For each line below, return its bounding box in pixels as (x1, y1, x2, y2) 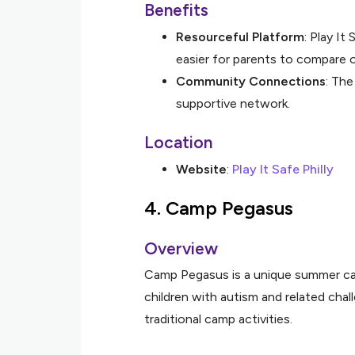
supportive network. (176, 96, 290, 111)
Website (176, 162, 227, 177)
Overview (144, 239, 218, 258)
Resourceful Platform (176, 29, 304, 44)
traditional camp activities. (144, 311, 292, 326)
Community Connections (176, 74, 326, 89)
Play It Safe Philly (232, 162, 334, 177)
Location (144, 132, 212, 152)
